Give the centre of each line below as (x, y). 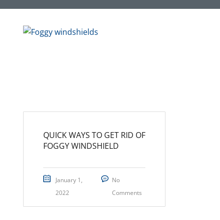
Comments (127, 193)
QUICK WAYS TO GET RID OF (94, 135)
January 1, (69, 180)
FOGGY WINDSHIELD (81, 146)
